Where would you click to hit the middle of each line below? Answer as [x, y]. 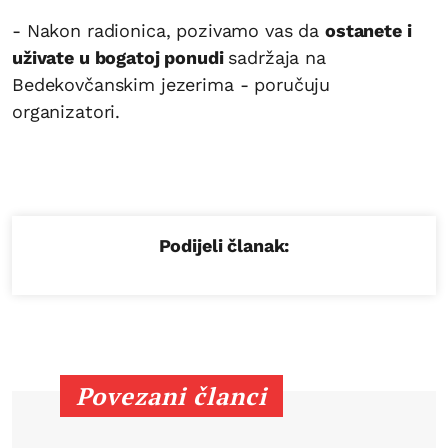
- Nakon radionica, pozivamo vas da [168, 30]
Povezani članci [171, 395]
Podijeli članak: [224, 245]
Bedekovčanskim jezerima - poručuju [171, 84]
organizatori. [66, 111]
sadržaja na [277, 57]
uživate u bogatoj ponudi [120, 57]
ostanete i [368, 30]
